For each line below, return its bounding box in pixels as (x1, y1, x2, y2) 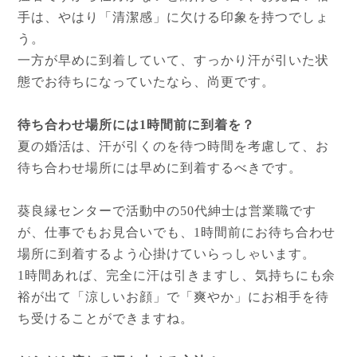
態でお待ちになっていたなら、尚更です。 (18, 75, 275, 89)
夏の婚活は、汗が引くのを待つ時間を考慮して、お (18, 139, 329, 154)
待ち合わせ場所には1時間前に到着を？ (18, 118, 255, 132)
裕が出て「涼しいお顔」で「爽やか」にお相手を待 (18, 290, 329, 304)
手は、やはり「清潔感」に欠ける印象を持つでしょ (18, 10, 329, 25)
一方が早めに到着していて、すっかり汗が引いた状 (18, 53, 329, 68)
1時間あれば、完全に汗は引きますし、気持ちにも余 (18, 269, 336, 283)
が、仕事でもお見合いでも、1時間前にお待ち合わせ (18, 226, 336, 240)
